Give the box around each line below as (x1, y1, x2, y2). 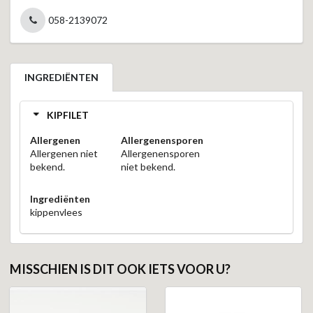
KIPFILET (47, 109, 89, 122)
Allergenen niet (30, 147, 98, 159)
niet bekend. (120, 160, 175, 173)
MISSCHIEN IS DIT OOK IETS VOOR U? (10, 261, 231, 277)
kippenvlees (30, 205, 82, 218)
